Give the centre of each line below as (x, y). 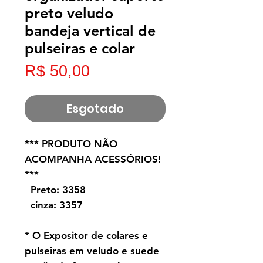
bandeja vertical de (90, 31)
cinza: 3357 (54, 205)
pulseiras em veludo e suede (92, 251)
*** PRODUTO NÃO (71, 144)
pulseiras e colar (80, 48)
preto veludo (69, 13)
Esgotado (95, 109)
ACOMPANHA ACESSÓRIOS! (93, 159)
